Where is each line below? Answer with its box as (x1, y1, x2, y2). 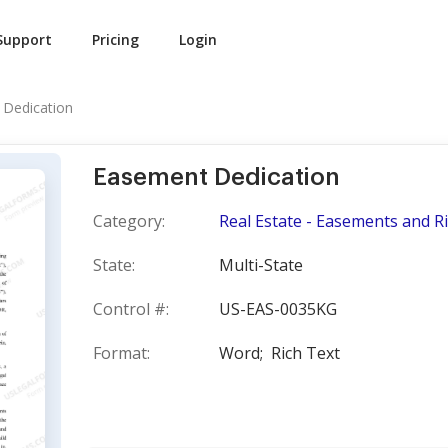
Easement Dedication (93, 165, 340, 189)
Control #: (93, 298, 169, 320)
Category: (93, 210, 165, 232)
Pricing (92, 30, 139, 49)
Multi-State (219, 254, 303, 276)
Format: (93, 342, 150, 364)
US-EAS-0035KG (219, 298, 337, 320)
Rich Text (271, 342, 340, 364)
